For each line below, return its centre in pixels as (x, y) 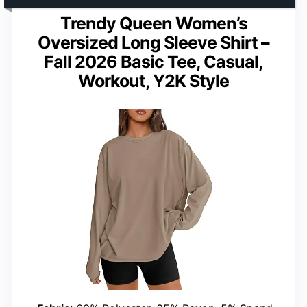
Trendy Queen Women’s (153, 24)
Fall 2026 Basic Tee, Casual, (153, 62)
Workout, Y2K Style (153, 81)
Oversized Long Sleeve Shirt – (153, 43)
